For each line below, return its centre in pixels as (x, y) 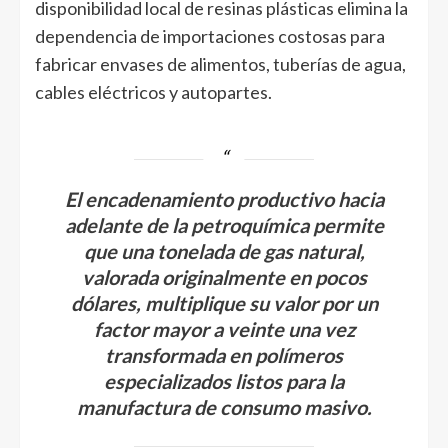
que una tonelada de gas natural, (224, 251)
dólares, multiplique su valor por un (224, 303)
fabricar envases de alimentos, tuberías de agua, (220, 64)
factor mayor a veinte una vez (224, 329)
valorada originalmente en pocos (224, 277)
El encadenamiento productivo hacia (224, 199)
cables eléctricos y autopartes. (153, 92)
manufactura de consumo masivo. (224, 407)
